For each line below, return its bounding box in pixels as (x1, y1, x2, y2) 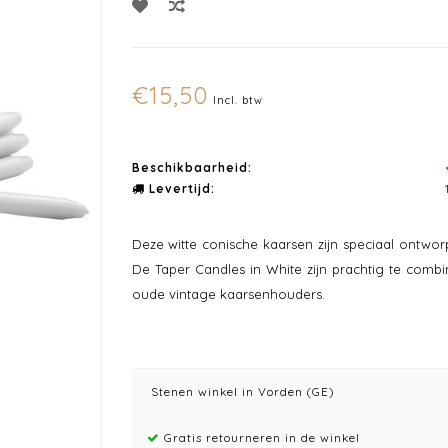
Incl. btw (212, 94, 263, 107)
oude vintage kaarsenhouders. (131, 286, 325, 302)
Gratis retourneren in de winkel (159, 430, 360, 445)
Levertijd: (144, 181, 215, 196)
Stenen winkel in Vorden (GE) (146, 384, 335, 399)
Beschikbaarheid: (131, 160, 252, 175)
